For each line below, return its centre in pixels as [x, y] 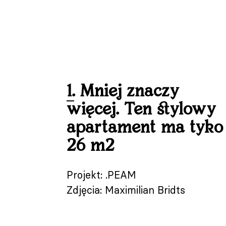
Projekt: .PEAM [102, 175]
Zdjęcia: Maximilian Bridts [126, 190]
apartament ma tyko [145, 128]
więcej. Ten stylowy [141, 110]
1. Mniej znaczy [123, 92]
